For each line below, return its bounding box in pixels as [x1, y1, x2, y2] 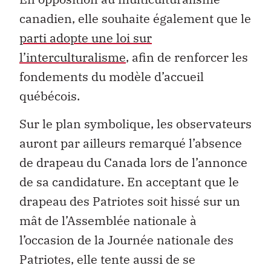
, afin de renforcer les [126, 48, 248, 65]
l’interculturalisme [19, 48, 126, 65]
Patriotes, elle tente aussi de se [19, 251, 195, 268]
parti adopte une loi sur [19, 29, 152, 46]
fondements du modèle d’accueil [19, 68, 204, 85]
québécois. [19, 87, 80, 104]
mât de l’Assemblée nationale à [19, 212, 197, 229]
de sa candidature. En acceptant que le [19, 174, 239, 191]
